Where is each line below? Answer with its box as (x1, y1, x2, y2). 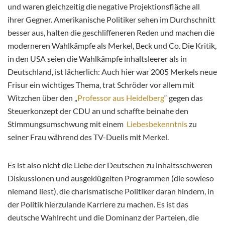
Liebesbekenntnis (127, 119, 187, 129)
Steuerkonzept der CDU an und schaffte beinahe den (8, 105, 188, 116)
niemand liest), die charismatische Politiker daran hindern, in (8, 186, 214, 196)
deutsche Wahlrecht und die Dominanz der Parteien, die (8, 212, 199, 222)
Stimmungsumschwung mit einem (8, 119, 127, 129)
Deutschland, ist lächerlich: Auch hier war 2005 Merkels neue (8, 66, 217, 76)
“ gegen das (164, 92, 203, 102)
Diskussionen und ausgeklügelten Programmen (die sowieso (8, 173, 214, 183)
